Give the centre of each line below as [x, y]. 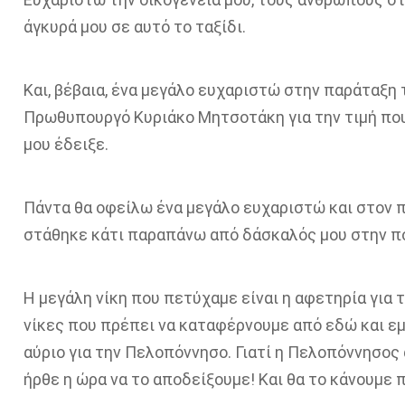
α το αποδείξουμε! [186, 379]
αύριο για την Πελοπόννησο [125, 352]
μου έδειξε [64, 144]
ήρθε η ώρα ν [71, 379]
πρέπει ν [133, 325]
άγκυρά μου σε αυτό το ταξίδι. [134, 27]
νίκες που [61, 325]
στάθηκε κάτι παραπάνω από [132, 235]
